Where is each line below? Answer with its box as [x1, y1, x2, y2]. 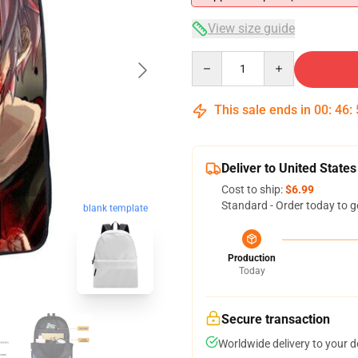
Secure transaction [221, 312, 330, 327]
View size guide [208, 21, 295, 36]
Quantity [191, 52, 235, 65]
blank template [82, 202, 148, 214]
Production [228, 253, 276, 264]
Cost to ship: [221, 183, 285, 196]
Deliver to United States [221, 161, 356, 176]
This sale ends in [211, 102, 314, 117]
